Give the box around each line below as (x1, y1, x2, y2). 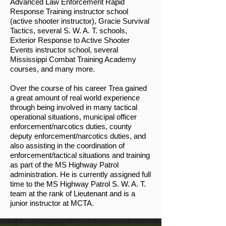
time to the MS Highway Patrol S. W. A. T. (10, 179, 146, 188)
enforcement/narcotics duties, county (10, 122, 132, 131)
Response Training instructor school (10, 7, 128, 16)
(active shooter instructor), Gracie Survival (10, 16, 149, 25)
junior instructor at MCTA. (10, 198, 94, 207)
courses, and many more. (10, 64, 95, 73)
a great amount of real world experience (10, 93, 140, 102)
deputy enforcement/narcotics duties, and (10, 131, 146, 140)
